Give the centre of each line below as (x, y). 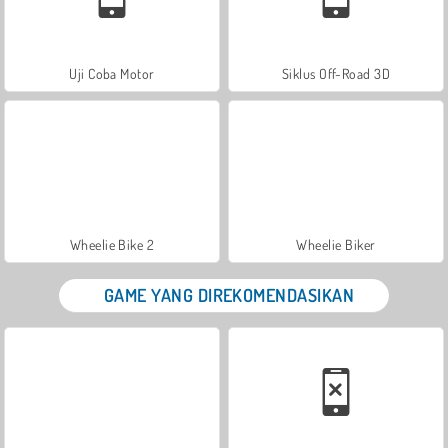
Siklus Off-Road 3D (336, 73)
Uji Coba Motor (112, 73)
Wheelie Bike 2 (112, 244)
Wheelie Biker (336, 244)
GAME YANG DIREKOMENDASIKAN (229, 294)
